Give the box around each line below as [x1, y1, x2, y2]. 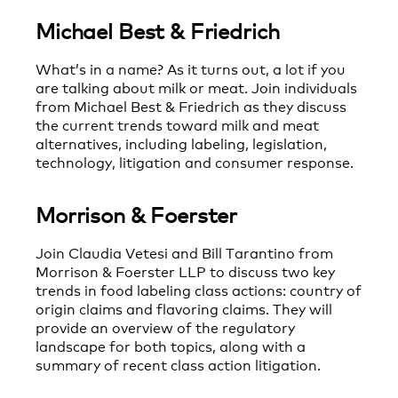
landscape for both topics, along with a [36, 335, 306, 356]
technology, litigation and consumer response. [36, 151, 354, 172]
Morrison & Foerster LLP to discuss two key [36, 260, 335, 282]
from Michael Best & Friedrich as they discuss [36, 95, 346, 116]
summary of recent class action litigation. [36, 354, 321, 375]
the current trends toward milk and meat [36, 114, 319, 135]
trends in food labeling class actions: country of [36, 279, 362, 300]
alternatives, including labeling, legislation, [36, 132, 327, 154]
